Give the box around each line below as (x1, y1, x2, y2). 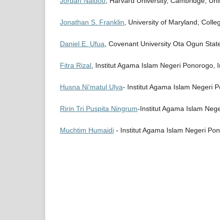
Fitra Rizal (60, 61, 91, 70)
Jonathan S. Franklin (60, 18, 124, 27)
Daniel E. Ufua (60, 40, 105, 48)
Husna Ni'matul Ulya (60, 83, 123, 91)
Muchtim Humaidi (60, 126, 114, 135)
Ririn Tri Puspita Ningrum (60, 105, 137, 113)
